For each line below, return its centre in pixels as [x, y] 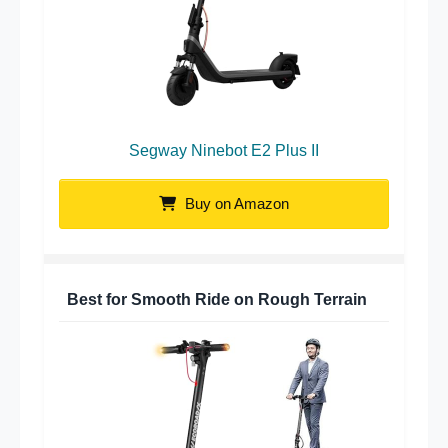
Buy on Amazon [235, 204]
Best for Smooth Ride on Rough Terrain [216, 300]
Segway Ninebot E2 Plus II [224, 151]
